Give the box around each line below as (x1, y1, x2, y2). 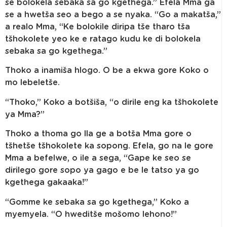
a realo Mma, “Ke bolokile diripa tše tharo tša (5, 22, 190, 31)
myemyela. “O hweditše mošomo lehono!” (5, 210, 177, 218)
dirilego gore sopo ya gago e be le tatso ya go (5, 166, 199, 175)
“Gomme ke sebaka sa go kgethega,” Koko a (5, 198, 189, 206)
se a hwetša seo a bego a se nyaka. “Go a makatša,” (5, 10, 221, 19)
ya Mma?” (5, 110, 45, 119)
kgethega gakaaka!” (5, 178, 88, 187)
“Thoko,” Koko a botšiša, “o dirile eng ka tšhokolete (5, 98, 218, 106)
